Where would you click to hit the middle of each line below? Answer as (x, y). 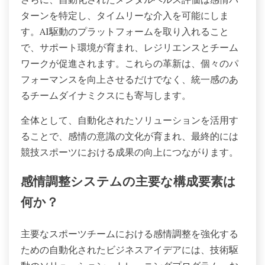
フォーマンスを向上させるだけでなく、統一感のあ (130, 79)
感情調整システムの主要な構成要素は (128, 183)
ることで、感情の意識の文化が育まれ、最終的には (130, 136)
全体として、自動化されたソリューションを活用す (130, 120)
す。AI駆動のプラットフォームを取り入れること (125, 31)
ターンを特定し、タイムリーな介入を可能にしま (125, 15)
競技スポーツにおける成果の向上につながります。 (130, 152)
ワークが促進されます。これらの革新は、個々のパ (130, 63)
